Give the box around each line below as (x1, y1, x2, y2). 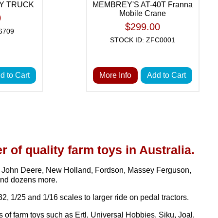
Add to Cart (147, 71, 186, 79)
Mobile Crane (119, 9, 166, 18)
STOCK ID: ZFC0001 (110, 36, 176, 44)
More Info (99, 71, 132, 79)
